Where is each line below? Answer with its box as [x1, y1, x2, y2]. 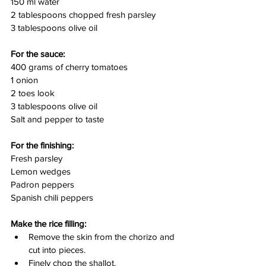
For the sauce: [11, 48, 65, 59]
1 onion [11, 74, 38, 85]
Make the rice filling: [11, 218, 86, 229]
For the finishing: [11, 140, 74, 150]
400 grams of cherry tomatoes [11, 61, 128, 72]
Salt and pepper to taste [11, 113, 104, 124]
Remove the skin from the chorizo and [28, 231, 177, 242]
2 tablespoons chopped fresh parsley [11, 9, 156, 20]
